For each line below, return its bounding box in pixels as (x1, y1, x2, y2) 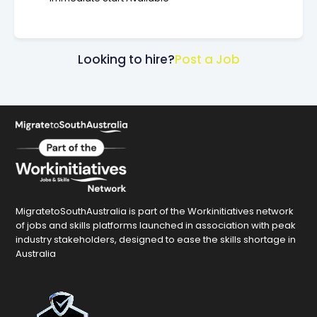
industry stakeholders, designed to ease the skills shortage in (15, 232, 296, 246)
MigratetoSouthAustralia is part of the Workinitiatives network (15, 204, 294, 218)
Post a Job (174, 50, 240, 68)
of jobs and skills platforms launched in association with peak (15, 218, 296, 232)
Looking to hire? (77, 50, 175, 68)
